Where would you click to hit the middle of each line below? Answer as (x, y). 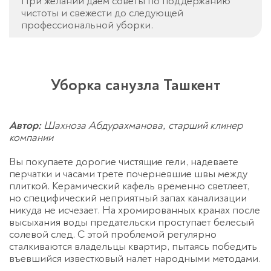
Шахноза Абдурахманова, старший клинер (142, 126)
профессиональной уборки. (87, 25)
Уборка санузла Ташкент (135, 86)
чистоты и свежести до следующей (102, 13)
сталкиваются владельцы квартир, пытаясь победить (133, 247)
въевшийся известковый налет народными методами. (135, 259)
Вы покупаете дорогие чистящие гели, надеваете (124, 162)
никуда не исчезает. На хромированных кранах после (135, 211)
